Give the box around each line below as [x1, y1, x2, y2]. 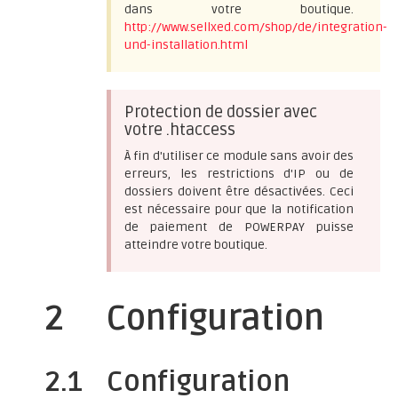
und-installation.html [124, 37, 248, 52]
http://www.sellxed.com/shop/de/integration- [124, 20, 387, 35]
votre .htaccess [124, 120, 235, 139]
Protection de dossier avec [124, 102, 317, 122]
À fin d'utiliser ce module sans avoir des [124, 148, 354, 163]
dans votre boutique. [124, 2, 354, 17]
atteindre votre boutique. [124, 237, 267, 252]
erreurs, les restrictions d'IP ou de [124, 166, 354, 181]
